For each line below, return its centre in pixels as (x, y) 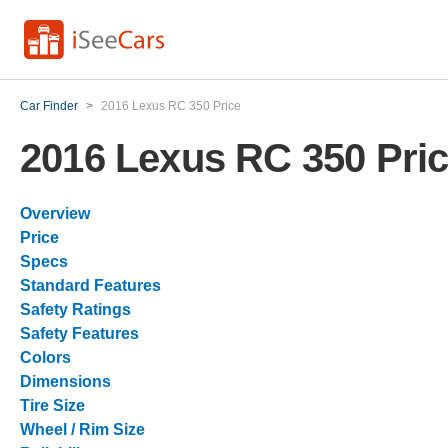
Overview (55, 213)
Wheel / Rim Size (82, 429)
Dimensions (65, 381)
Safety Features (79, 333)
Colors (45, 357)
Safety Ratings (75, 309)
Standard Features (90, 285)
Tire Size (52, 405)
